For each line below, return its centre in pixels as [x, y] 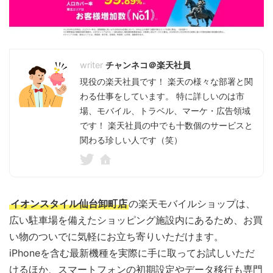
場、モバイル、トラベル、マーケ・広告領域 [165, 111]
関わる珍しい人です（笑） [131, 140]
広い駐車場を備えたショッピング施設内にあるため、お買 [136, 220]
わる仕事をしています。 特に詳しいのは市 [162, 96]
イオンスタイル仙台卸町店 [69, 204]
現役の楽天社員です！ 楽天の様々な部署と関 [166, 82]
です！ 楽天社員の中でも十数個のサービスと [166, 126]
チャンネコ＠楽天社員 [148, 65]
